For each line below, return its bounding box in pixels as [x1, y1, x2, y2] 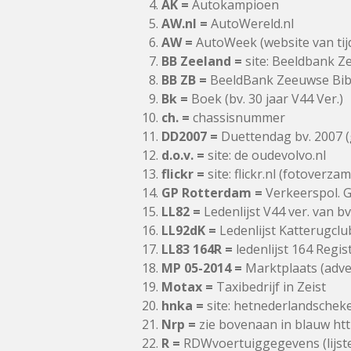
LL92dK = [161, 222, 216, 239]
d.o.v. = [161, 147, 204, 164]
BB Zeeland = [161, 52, 242, 70]
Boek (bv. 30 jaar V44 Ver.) [188, 90, 343, 107]
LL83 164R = [161, 241, 233, 258]
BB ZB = [161, 71, 207, 89]
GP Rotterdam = [161, 184, 262, 201]
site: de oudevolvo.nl [204, 147, 326, 164]
